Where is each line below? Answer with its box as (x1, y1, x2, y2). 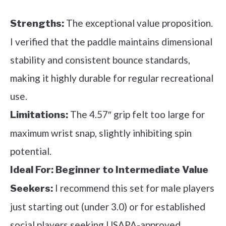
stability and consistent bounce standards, (10, 54, 190, 66)
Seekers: (10, 183, 53, 195)
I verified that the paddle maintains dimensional (10, 36, 212, 48)
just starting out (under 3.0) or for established (10, 201, 205, 213)
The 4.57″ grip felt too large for (68, 108, 205, 121)
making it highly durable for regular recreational (10, 72, 213, 84)
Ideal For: (10, 164, 53, 176)
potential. (10, 145, 51, 157)
